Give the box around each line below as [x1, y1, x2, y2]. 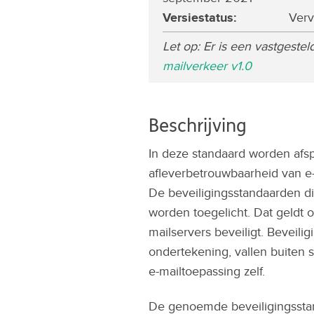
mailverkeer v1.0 [163, 57, 252, 74]
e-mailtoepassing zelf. [149, 262, 265, 280]
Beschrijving [149, 115, 247, 137]
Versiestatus [163, 8, 233, 27]
